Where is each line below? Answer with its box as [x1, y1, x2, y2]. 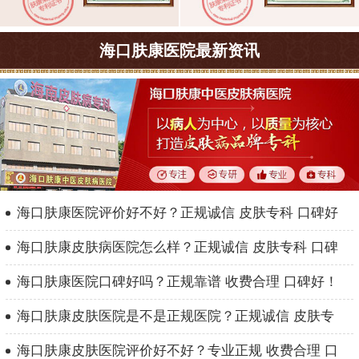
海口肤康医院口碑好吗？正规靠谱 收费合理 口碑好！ [17, 274, 338, 290]
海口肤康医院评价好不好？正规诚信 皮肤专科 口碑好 [17, 205, 338, 221]
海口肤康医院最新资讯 [99, 42, 260, 60]
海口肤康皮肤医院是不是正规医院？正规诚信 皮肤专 [17, 309, 334, 325]
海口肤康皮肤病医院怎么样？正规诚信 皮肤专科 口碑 [17, 240, 338, 256]
